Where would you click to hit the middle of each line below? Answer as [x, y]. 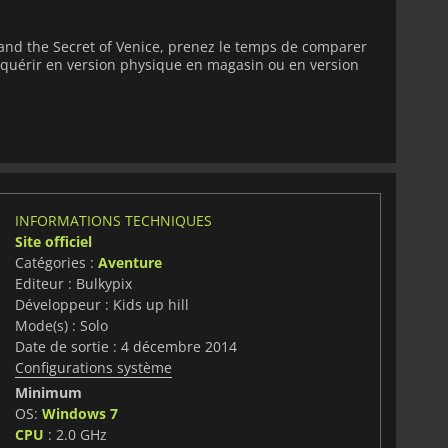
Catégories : [56, 262]
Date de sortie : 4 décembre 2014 [125, 346]
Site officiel [53, 241]
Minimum [48, 392]
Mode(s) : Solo [61, 325]
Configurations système [93, 367]
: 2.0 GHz [75, 434]
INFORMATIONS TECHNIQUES [113, 220]
